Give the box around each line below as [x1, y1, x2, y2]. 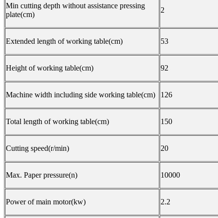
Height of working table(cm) [6, 64, 93, 73]
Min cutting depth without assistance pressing [6, 1, 145, 10]
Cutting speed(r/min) [6, 144, 69, 153]
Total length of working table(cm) [6, 117, 109, 126]
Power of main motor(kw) [6, 198, 86, 206]
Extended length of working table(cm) [6, 37, 123, 46]
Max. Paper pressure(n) [6, 171, 77, 180]
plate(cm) [6, 10, 35, 19]
